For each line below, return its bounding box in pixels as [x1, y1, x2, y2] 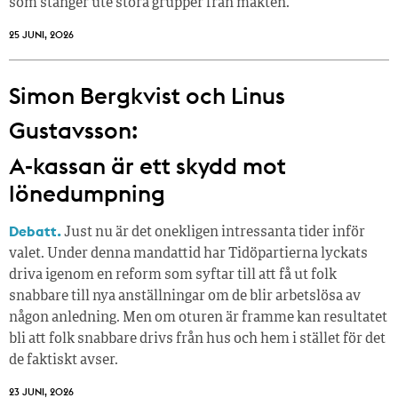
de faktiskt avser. [9, 353, 118, 368]
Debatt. [9, 221, 61, 240]
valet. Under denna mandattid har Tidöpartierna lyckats [9, 246, 368, 261]
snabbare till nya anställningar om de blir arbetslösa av [9, 289, 361, 304]
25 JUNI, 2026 [9, 28, 74, 41]
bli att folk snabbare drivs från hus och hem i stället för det [9, 331, 386, 346]
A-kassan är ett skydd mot [9, 150, 286, 180]
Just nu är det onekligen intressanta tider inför [61, 225, 365, 240]
